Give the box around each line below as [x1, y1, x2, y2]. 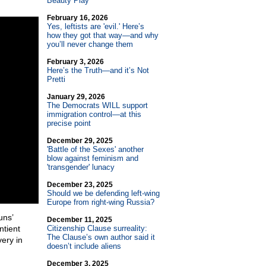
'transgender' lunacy [46, 163, 115, 172]
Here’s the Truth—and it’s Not [46, 66, 149, 75]
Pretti [46, 75, 65, 84]
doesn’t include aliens [46, 242, 121, 251]
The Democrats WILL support [46, 101, 148, 110]
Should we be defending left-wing [46, 189, 160, 198]
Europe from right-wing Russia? [46, 198, 154, 207]
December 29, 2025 [46, 137, 113, 145]
